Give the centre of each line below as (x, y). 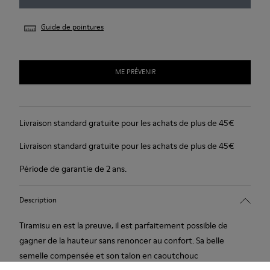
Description (38, 200)
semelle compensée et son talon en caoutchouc (109, 255)
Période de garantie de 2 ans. (73, 168)
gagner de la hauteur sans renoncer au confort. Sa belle (122, 240)
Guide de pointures (72, 27)
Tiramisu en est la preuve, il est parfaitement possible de (124, 225)
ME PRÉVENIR (135, 72)
